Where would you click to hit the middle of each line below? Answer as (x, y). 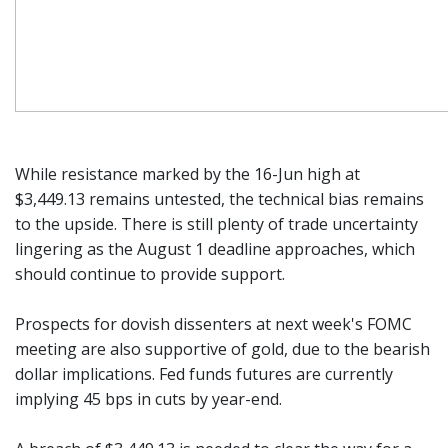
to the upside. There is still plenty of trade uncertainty (216, 224)
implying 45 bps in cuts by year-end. (148, 399)
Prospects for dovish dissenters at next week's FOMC (213, 324)
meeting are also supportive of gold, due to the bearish (222, 349)
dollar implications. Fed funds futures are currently (204, 374)
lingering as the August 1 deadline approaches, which (215, 249)
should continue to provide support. (150, 274)
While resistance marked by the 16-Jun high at (187, 174)
